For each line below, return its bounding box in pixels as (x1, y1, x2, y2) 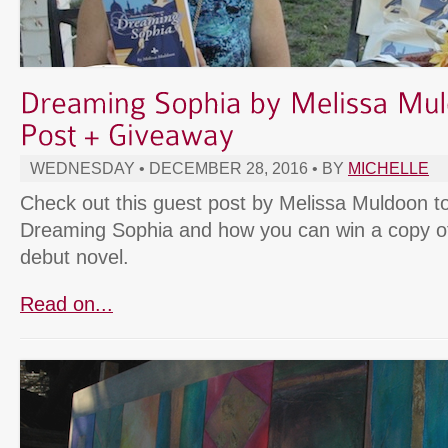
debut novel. (20, 245, 129, 268)
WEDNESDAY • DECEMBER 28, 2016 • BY (30, 159, 348, 177)
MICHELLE (348, 159, 429, 177)
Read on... (20, 292, 113, 315)
